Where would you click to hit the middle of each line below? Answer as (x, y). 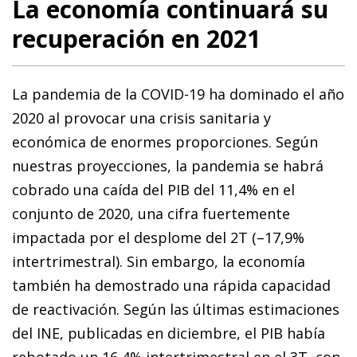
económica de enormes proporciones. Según (165, 141)
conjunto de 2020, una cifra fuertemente (151, 213)
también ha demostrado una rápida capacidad (171, 285)
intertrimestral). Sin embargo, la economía (159, 261)
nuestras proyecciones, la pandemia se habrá (168, 165)
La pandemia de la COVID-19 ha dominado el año (178, 94)
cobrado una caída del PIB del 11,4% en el (153, 189)
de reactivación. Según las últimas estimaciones (176, 309)
